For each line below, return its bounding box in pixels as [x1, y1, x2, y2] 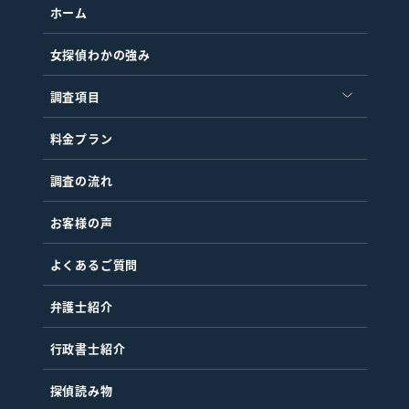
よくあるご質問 [49, 255, 139, 273]
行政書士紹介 [49, 339, 126, 357]
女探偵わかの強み [49, 45, 151, 63]
